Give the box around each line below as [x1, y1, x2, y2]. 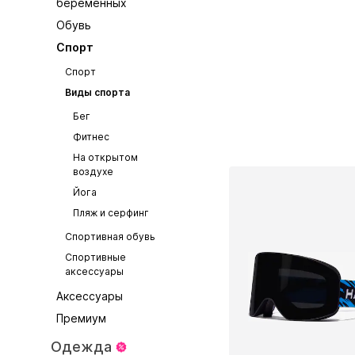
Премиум [56, 311, 107, 325]
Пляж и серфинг [72, 207, 149, 219]
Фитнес [72, 131, 109, 143]
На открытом [72, 151, 138, 163]
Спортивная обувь [64, 231, 155, 242]
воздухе [72, 166, 113, 177]
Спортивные [64, 251, 126, 263]
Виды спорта [64, 86, 130, 98]
